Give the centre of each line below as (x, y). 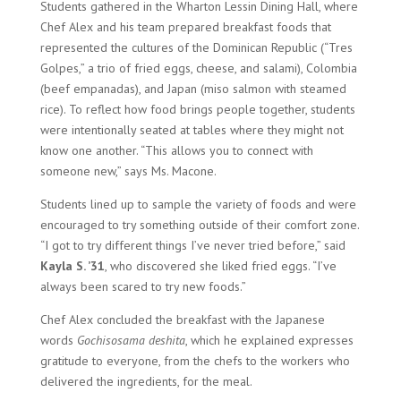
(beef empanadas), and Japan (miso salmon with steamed (193, 89)
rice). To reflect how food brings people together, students (197, 110)
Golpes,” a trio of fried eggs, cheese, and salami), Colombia (198, 68)
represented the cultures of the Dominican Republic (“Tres (196, 48)
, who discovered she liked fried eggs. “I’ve (220, 266)
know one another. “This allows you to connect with (176, 151)
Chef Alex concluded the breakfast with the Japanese (182, 320)
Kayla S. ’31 (72, 266)
